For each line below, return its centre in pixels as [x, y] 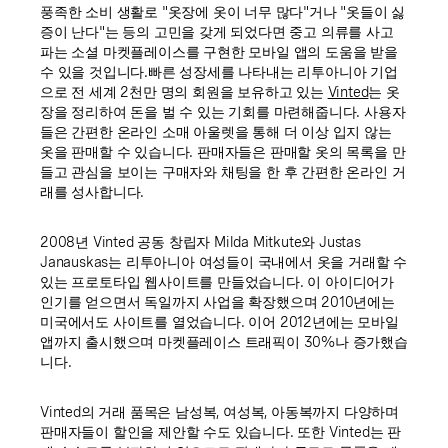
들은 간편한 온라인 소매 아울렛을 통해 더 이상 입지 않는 [216, 131]
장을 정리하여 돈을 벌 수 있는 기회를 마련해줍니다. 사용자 [223, 111]
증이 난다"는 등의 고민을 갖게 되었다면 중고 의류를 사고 [217, 31]
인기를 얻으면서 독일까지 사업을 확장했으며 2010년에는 [217, 301]
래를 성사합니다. [92, 191]
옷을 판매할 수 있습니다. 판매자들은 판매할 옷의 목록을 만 [223, 151]
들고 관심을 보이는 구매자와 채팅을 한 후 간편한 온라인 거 [223, 171]
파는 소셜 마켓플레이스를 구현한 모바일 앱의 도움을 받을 [219, 51]
